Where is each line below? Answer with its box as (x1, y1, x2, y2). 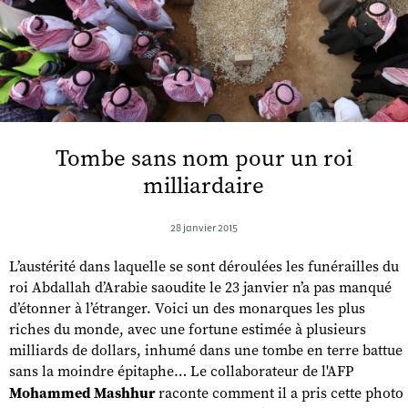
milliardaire (143, 172, 265, 201)
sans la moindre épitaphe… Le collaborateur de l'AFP (9, 362, 353, 382)
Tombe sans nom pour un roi (55, 145, 352, 174)
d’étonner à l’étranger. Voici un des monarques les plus (9, 300, 365, 319)
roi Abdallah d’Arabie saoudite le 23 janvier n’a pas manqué (9, 279, 392, 298)
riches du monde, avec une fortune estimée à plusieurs (9, 321, 366, 340)
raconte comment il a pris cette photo (155, 384, 403, 403)
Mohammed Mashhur (9, 384, 155, 403)
